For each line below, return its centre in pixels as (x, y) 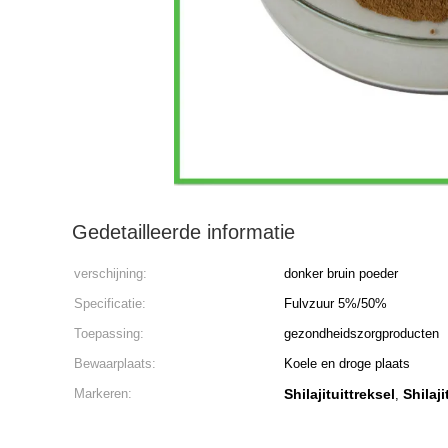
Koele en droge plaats (347, 363)
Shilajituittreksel (339, 394)
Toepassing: (109, 333)
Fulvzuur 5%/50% (335, 303)
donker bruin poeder (341, 273)
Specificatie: (110, 303)
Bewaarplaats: (115, 363)
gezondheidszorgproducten (361, 333)
